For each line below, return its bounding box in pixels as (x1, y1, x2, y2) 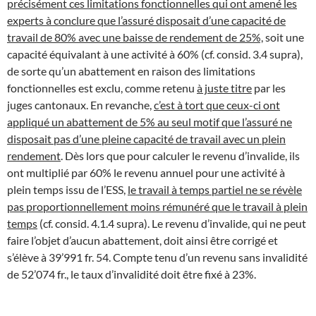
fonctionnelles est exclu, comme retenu (7, 80, 197, 95)
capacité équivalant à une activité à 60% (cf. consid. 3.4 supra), (7, 47, 303, 61)
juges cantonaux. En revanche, (7, 97, 154, 111)
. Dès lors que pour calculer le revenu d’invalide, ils (61, 148, 300, 162)
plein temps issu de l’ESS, (7, 182, 128, 196)
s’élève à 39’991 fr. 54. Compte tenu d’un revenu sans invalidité (7, 250, 308, 264)
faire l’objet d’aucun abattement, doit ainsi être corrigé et (7, 233, 278, 247)
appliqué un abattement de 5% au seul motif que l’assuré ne (7, 114, 292, 128)
